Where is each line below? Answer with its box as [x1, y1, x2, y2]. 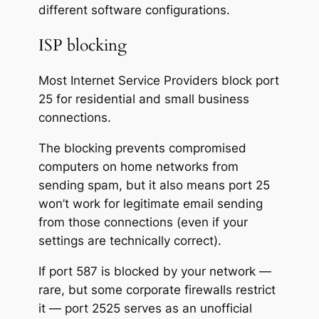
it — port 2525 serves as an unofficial [38, 301, 252, 316]
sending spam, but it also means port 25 [38, 178, 270, 193]
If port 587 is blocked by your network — [38, 264, 271, 279]
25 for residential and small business [38, 92, 249, 107]
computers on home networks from [38, 159, 239, 174]
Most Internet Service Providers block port [38, 73, 279, 88]
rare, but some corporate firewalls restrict [38, 283, 276, 298]
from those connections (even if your [38, 215, 248, 230]
